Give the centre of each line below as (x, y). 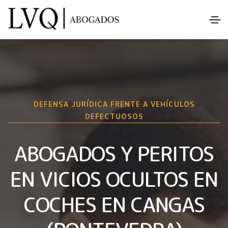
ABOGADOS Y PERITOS (114, 153)
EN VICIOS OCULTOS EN (114, 179)
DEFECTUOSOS (114, 116)
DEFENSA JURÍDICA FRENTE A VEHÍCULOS (114, 104)
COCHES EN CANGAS (114, 204)
